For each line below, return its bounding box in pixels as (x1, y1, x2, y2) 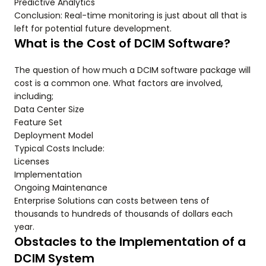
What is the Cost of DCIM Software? (14, 35, 230, 52)
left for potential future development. (14, 23, 172, 35)
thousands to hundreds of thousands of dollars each (14, 208, 233, 220)
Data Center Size (14, 103, 84, 116)
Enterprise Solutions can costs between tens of (14, 195, 210, 207)
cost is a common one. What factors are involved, (14, 77, 223, 90)
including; (14, 90, 53, 103)
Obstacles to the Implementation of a (14, 233, 246, 251)
